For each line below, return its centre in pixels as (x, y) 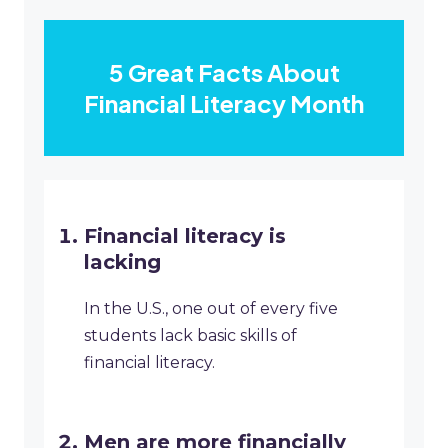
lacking (122, 262)
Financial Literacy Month (224, 103)
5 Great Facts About (224, 72)
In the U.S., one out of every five (211, 309)
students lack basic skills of (190, 336)
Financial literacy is (185, 236)
